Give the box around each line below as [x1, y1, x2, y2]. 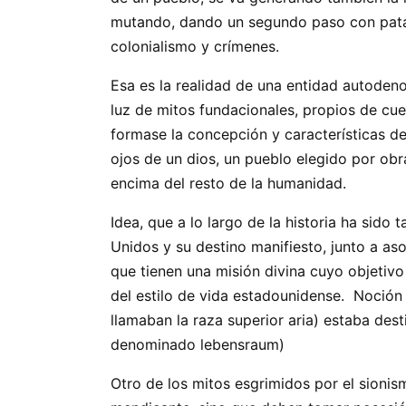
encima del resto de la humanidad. [111, 174, 351, 193]
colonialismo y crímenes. [111, 37, 284, 56]
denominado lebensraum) [111, 335, 294, 354]
